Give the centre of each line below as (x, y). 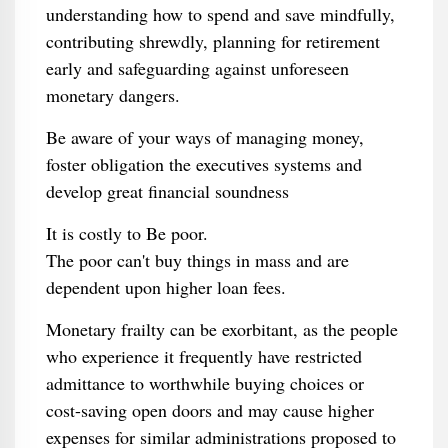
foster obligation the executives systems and (203, 164)
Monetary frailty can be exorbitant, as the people (221, 329)
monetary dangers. (112, 95)
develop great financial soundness (167, 191)
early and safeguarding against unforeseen (197, 68)
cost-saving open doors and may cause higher (209, 410)
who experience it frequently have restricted (203, 356)
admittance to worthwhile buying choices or (204, 383)
